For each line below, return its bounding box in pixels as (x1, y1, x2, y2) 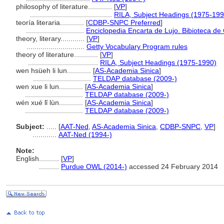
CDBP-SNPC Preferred (88, 18, 160, 26)
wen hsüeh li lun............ (16, 66, 93, 74)
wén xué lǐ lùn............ (16, 98, 85, 106)
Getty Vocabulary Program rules (86, 42, 187, 50)
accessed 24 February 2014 (127, 162, 218, 170)
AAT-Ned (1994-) (58, 130, 112, 138)
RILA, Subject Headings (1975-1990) (100, 58, 216, 66)
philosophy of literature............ (16, 2, 114, 10)
